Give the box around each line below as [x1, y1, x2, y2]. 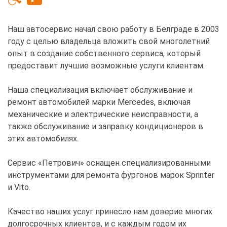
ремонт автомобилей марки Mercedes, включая [8, 97, 191, 107]
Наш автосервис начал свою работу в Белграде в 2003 [8, 24, 219, 34]
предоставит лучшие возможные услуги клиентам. [8, 60, 205, 70]
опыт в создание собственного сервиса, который [8, 48, 201, 58]
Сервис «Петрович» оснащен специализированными [8, 158, 211, 168]
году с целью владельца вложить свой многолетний [8, 36, 210, 46]
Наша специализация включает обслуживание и [8, 85, 193, 95]
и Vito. [8, 182, 30, 192]
